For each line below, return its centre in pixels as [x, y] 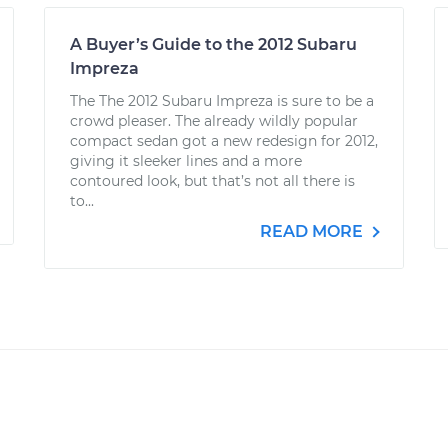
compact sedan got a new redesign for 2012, [224, 141]
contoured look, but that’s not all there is [212, 181]
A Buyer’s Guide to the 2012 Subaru [213, 44]
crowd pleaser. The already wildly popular [214, 121]
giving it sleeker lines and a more [186, 161]
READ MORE [313, 231]
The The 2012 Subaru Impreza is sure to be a [222, 101]
